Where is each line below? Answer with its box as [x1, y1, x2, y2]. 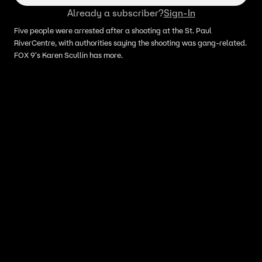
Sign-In [163, 7, 195, 19]
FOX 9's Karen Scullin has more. [14, 50, 125, 60]
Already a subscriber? [67, 7, 164, 19]
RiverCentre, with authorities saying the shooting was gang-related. [14, 38, 247, 48]
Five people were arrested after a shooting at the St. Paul [14, 26, 212, 36]
